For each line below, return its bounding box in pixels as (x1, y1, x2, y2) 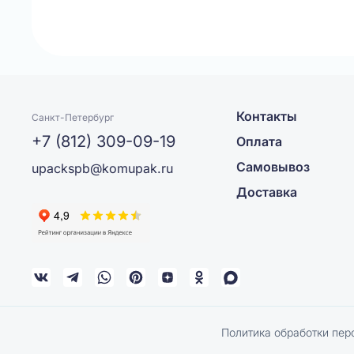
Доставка (236, 184, 298, 200)
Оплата (236, 134, 283, 149)
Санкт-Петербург (32, 111, 114, 123)
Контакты (236, 108, 298, 124)
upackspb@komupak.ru (32, 160, 173, 176)
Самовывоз (236, 159, 311, 175)
